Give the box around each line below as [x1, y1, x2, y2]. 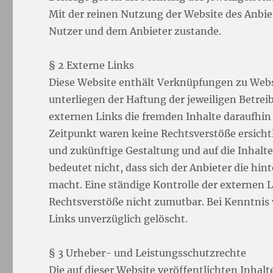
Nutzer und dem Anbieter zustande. [49, 24, 222, 37]
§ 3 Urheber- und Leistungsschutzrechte [49, 246, 247, 259]
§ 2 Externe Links [49, 58, 135, 71]
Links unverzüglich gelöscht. [49, 212, 188, 225]
